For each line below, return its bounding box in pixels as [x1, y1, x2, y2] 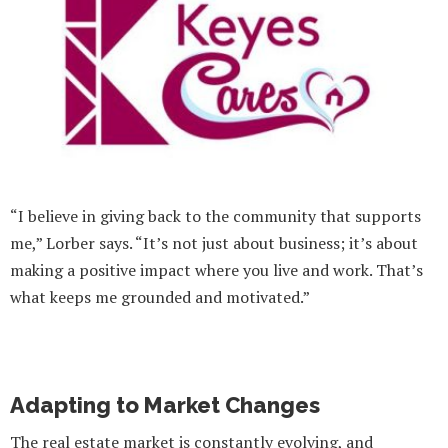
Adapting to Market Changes [10, 391, 320, 418]
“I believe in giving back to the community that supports [10, 204, 421, 227]
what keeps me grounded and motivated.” [10, 285, 310, 308]
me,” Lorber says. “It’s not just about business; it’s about [10, 231, 418, 254]
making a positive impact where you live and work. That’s [10, 258, 423, 281]
